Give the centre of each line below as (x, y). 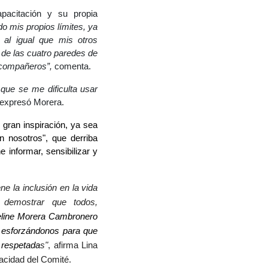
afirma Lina (76, 245)
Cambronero (73, 216)
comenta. (73, 66)
